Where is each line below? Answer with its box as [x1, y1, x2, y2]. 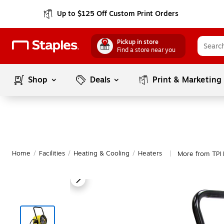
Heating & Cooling [73, 148, 129, 158]
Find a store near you [117, 45, 175, 54]
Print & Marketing [152, 74, 222, 86]
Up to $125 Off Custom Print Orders [57, 8, 179, 19]
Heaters [138, 148, 162, 158]
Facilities [39, 148, 65, 158]
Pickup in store [117, 37, 158, 46]
